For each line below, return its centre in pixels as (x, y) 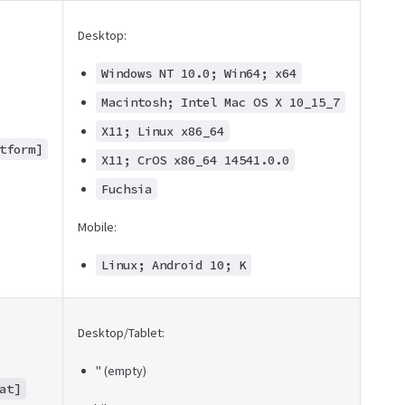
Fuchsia (127, 189)
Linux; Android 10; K (174, 265)
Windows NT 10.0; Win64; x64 (199, 73)
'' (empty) (121, 371)
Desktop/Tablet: (121, 333)
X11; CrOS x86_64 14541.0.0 (195, 160)
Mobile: (97, 227)
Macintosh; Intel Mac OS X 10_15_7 (221, 102)
